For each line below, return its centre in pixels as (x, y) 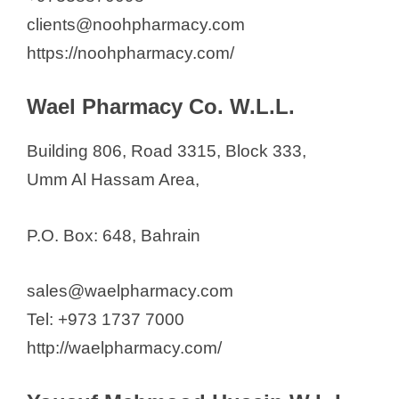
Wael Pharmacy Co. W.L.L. (161, 107)
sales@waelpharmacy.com (130, 291)
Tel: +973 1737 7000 (106, 320)
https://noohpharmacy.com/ (130, 53)
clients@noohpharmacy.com (136, 25)
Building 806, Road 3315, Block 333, (167, 151)
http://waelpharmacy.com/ (124, 348)
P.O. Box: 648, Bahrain (114, 235)
